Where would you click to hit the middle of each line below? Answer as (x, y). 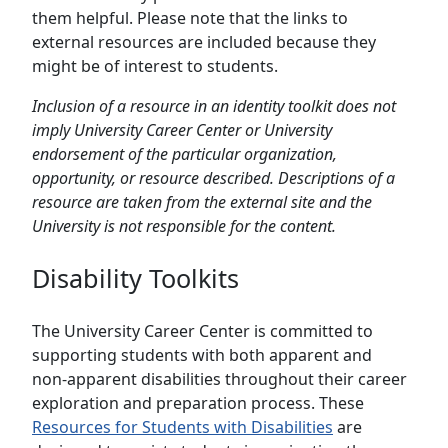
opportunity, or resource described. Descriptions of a (213, 178)
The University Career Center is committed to (202, 330)
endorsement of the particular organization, (184, 154)
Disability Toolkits (135, 278)
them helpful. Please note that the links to (190, 18)
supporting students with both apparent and (202, 354)
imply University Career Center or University (182, 130)
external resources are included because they (204, 42)
